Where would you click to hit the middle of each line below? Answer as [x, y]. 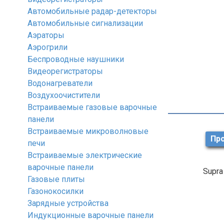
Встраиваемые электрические [85, 155]
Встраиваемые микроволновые [88, 131]
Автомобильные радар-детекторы [92, 11]
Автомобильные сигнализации [85, 23]
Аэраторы [46, 35]
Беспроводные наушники [76, 59]
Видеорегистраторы [65, 71]
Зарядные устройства [68, 203]
